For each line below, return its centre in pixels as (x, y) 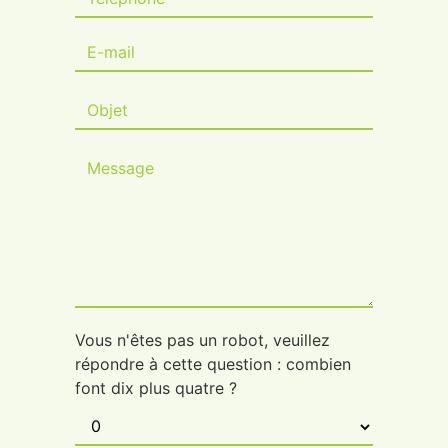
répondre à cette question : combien (213, 364)
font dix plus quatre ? (156, 388)
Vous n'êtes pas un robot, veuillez (202, 340)
